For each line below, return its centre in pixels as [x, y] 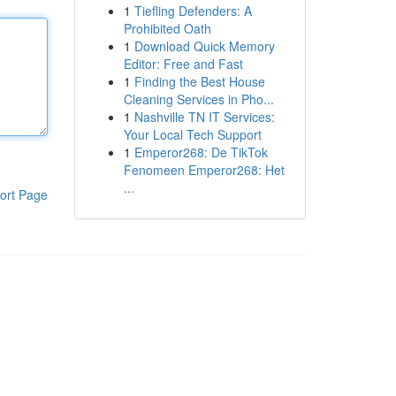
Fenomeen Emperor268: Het [204, 170]
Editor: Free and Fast [183, 64]
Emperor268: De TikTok [201, 152]
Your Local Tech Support [192, 134]
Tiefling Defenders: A [193, 11]
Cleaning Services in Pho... [198, 99]
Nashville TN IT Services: [204, 117]
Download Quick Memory [204, 46]
